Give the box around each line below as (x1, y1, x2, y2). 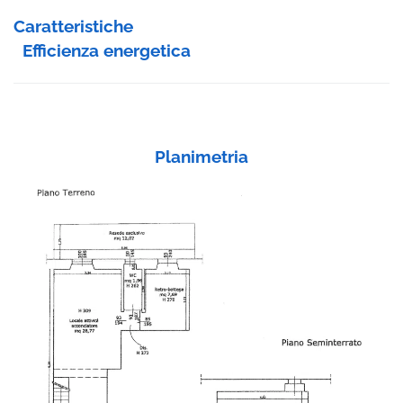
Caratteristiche (13, 16, 133, 37)
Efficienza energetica (22, 40, 191, 61)
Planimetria (155, 147, 248, 167)
